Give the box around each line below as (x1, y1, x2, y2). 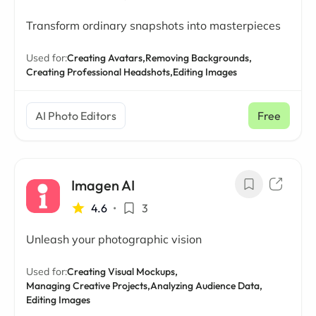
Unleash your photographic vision (26, 232, 202, 246)
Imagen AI (71, 176, 135, 194)
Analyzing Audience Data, (150, 279, 262, 292)
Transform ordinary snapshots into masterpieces (26, 18, 281, 32)
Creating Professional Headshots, (26, 66, 173, 78)
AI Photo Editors (35, 109, 116, 123)
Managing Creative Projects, (26, 279, 150, 292)
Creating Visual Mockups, (67, 265, 178, 278)
